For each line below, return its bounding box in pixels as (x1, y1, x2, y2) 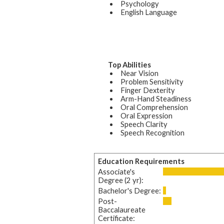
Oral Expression (120, 111, 172, 120)
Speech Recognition (120, 128, 184, 137)
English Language (120, 7, 177, 16)
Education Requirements (97, 156, 184, 165)
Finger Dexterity (120, 85, 175, 94)
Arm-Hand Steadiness (120, 94, 191, 103)
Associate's (97, 167, 135, 176)
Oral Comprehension (120, 102, 188, 111)
